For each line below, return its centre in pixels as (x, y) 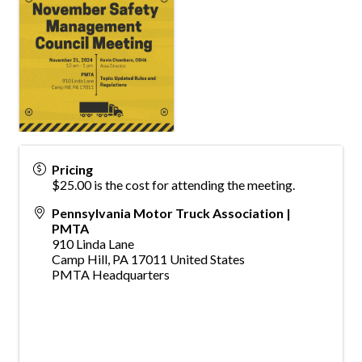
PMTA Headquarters (111, 275)
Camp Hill (80, 259)
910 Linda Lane (93, 244)
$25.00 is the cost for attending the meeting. (173, 185)
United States (207, 259)
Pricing (72, 170)
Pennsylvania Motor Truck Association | (171, 213)
